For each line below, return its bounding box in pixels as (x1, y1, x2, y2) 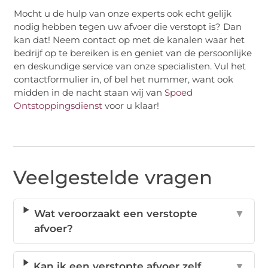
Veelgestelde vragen (13, 166, 213, 190)
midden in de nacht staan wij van (14, 86, 165, 98)
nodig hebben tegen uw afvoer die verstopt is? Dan (14, 20, 242, 32)
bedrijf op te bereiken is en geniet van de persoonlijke (14, 47, 252, 59)
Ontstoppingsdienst (14, 99, 103, 111)
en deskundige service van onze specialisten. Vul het (14, 60, 246, 72)
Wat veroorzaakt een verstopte (33, 208, 197, 220)
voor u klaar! (102, 99, 160, 111)
